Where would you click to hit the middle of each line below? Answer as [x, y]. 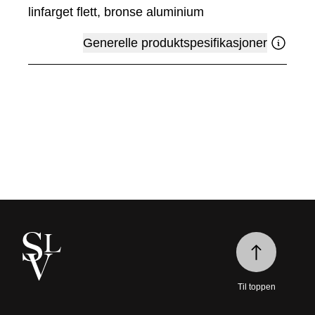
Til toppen [256, 287]
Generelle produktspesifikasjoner [175, 43]
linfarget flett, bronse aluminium [116, 12]
